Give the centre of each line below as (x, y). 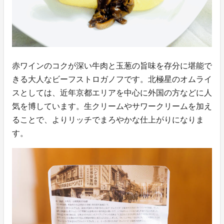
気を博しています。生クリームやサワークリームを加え (112, 106)
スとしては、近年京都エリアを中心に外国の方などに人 (112, 93)
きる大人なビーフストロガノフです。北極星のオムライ (112, 79)
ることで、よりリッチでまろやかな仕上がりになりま (108, 120)
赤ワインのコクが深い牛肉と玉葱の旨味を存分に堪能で (112, 66)
